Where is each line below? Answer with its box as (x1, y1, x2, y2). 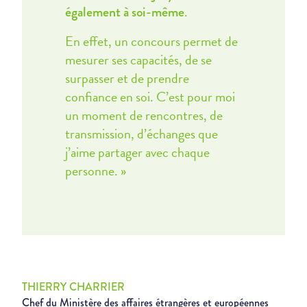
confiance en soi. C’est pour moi (64, 86, 235, 107)
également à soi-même (64, 2, 184, 22)
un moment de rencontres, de (64, 105, 223, 125)
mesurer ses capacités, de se (64, 49, 212, 70)
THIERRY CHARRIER (22, 279, 125, 295)
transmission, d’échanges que (64, 123, 218, 144)
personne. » (64, 160, 126, 181)
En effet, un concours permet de (64, 31, 238, 51)
